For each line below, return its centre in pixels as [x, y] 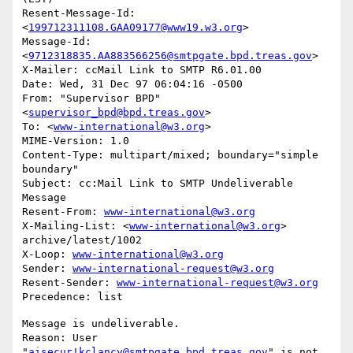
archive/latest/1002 [82, 240]
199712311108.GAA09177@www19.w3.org [136, 28]
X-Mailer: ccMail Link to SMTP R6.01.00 [142, 70]
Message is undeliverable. [101, 324]
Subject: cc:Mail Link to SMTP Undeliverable [158, 184]
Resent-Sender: [69, 283]
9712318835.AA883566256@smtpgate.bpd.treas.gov [170, 56]
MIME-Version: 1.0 [76, 141]
